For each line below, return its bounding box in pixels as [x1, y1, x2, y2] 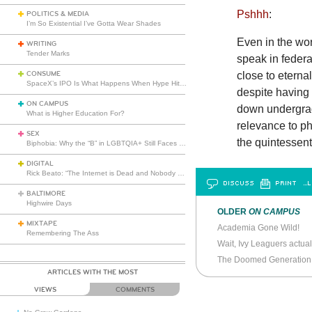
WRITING [26, 40, 56, 48]
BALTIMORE [26, 189, 65, 198]
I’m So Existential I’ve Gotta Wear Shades [26, 19, 161, 27]
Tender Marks [26, 49, 70, 57]
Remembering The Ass [26, 229, 99, 237]
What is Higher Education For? [26, 109, 125, 117]
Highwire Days [26, 199, 72, 207]
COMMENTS [115, 286, 155, 294]
